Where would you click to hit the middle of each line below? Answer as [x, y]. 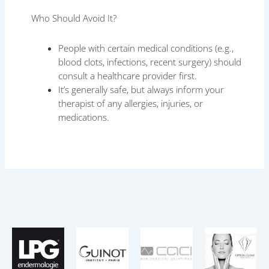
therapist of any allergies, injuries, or [131, 103]
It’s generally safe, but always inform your [141, 89]
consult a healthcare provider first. [128, 75]
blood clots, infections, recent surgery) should [150, 62]
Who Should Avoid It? [74, 18]
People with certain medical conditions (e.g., [146, 48]
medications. [84, 117]
